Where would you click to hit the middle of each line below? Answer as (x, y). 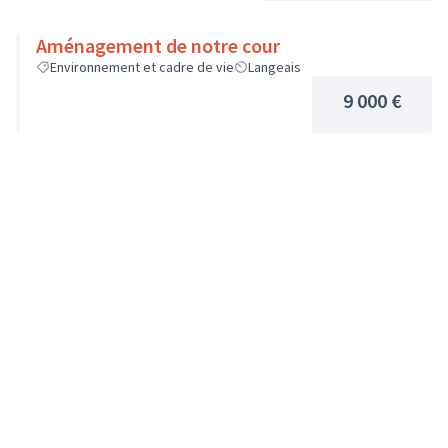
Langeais (274, 67)
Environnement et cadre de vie (142, 67)
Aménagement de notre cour (158, 45)
